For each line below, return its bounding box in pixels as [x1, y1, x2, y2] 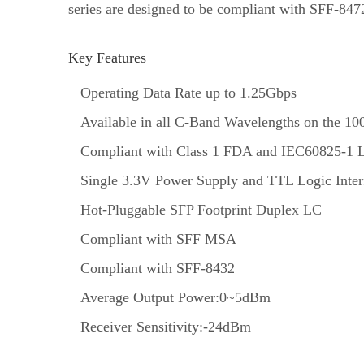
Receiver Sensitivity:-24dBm [80, 318, 251, 335]
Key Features [68, 50, 146, 66]
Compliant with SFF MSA [80, 231, 236, 247]
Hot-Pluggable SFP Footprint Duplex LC [80, 201, 322, 218]
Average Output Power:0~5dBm [80, 289, 271, 305]
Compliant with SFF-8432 [80, 260, 235, 276]
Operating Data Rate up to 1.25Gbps [80, 84, 297, 101]
